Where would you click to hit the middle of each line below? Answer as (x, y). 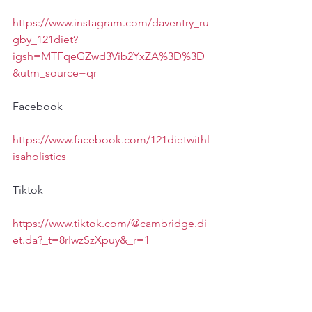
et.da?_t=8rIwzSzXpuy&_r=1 (81, 240)
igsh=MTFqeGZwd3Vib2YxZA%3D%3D (109, 56)
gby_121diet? (45, 39)
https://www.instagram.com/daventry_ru (111, 22)
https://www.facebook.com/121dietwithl (111, 139)
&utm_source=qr (55, 72)
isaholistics (39, 156)
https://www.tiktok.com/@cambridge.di (110, 223)
